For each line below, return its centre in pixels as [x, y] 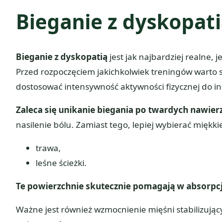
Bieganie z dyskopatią [62, 56]
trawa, [48, 148]
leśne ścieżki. [61, 163]
